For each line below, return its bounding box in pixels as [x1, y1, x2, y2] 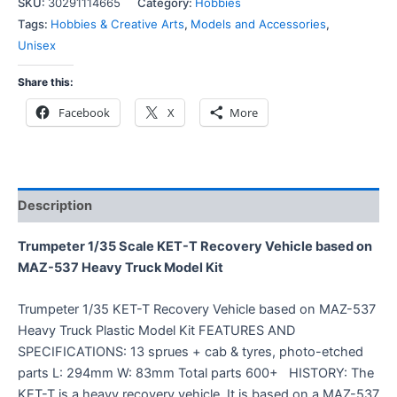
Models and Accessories [191, 16, 326, 31]
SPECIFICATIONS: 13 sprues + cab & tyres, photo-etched [18, 343, 363, 360]
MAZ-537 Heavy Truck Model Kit [18, 259, 223, 276]
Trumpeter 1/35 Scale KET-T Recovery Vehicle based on [18, 237, 372, 254]
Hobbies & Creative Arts [51, 16, 184, 31]
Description [18, 197, 92, 214]
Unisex [18, 37, 56, 52]
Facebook [58, 105, 110, 121]
